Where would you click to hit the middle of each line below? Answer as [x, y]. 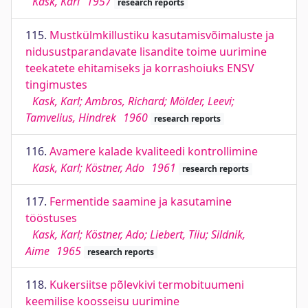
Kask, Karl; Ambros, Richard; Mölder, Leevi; [133, 101]
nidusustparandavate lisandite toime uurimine [146, 52]
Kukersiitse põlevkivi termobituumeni [147, 285]
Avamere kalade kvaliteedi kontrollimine [154, 151]
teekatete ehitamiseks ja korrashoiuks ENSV [140, 68]
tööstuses [51, 218]
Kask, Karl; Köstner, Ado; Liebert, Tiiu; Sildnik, [139, 234]
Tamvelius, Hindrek [71, 118]
